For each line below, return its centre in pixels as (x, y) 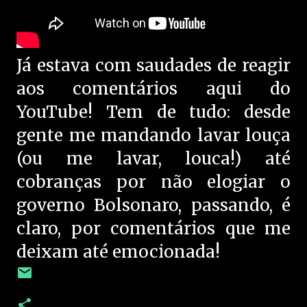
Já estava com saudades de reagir (153, 65)
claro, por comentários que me (153, 229)
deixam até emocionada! (118, 252)
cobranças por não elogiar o (153, 182)
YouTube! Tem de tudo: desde (153, 112)
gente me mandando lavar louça (153, 135)
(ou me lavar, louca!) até (153, 159)
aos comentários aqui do (153, 89)
